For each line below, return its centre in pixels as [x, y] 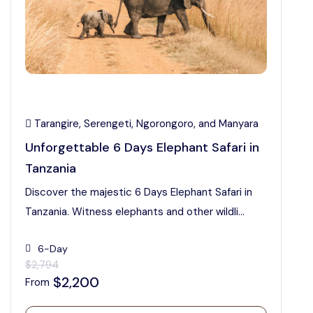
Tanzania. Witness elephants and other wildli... [135, 212]
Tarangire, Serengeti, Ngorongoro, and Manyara [145, 124]
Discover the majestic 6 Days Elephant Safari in [139, 192]
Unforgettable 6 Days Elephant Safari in [142, 147]
